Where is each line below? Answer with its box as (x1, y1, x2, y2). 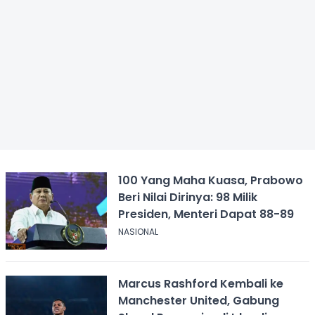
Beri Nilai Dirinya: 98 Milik (117, 188, 257, 205)
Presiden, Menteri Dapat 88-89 (117, 205, 294, 222)
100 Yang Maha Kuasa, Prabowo (117, 172, 303, 188)
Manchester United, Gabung (117, 292, 279, 309)
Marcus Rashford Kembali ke (117, 275, 283, 292)
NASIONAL (117, 225, 158, 238)
